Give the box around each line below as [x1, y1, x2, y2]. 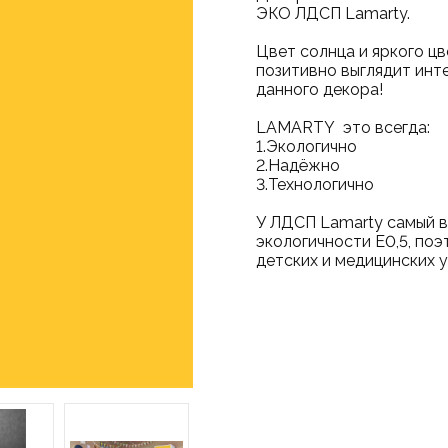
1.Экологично [255, 137, 357, 156]
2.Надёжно [255, 156, 348, 175]
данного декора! [255, 80, 383, 99]
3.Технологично [255, 175, 374, 194]
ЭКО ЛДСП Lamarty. [255, 4, 410, 23]
